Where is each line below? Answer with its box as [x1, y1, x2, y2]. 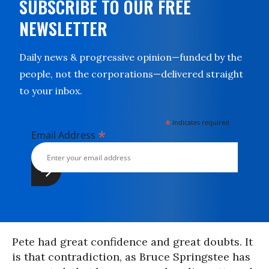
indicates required [171, 118, 230, 127]
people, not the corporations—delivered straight [19, 68, 243, 80]
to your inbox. [19, 85, 82, 97]
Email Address [31, 128, 98, 142]
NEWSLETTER [19, 16, 107, 41]
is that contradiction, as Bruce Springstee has [12, 250, 250, 264]
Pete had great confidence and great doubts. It [12, 235, 253, 249]
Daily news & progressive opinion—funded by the [19, 51, 242, 63]
